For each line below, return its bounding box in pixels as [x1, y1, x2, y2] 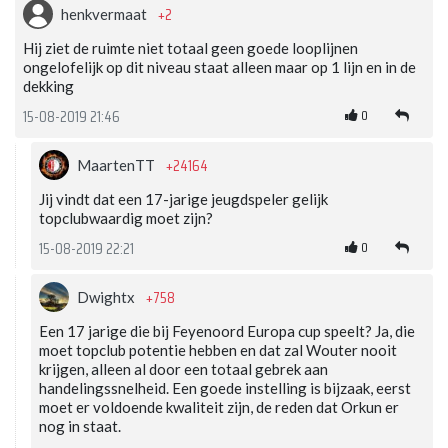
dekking [23, 76, 74, 95]
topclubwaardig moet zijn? [39, 208, 213, 227]
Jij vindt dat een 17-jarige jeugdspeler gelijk [39, 189, 328, 208]
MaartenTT [77, 155, 158, 174]
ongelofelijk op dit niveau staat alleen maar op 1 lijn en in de [23, 57, 416, 76]
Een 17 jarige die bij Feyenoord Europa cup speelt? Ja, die [39, 321, 415, 340]
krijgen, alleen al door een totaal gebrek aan [39, 359, 328, 378]
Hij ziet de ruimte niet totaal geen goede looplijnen [23, 38, 358, 57]
